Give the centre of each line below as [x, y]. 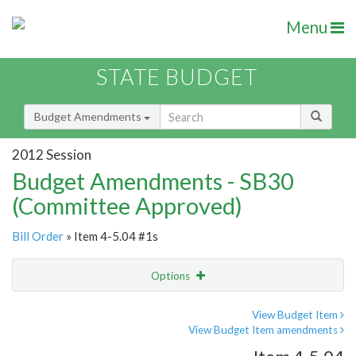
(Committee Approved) [127, 206]
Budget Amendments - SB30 [153, 181]
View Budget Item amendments [264, 330]
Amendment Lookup [66, 342]
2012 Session [52, 154]
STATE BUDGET [177, 77]
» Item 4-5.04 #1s [111, 236]
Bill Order [38, 236]
